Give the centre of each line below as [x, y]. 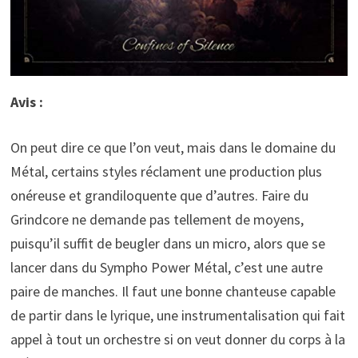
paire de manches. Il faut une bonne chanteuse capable [173, 292]
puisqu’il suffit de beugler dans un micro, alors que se [167, 244]
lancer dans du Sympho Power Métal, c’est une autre [166, 268]
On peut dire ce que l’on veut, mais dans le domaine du [173, 148]
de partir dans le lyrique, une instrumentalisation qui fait [177, 316]
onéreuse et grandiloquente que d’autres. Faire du [159, 196]
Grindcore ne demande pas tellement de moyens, [157, 220]
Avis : [26, 102]
